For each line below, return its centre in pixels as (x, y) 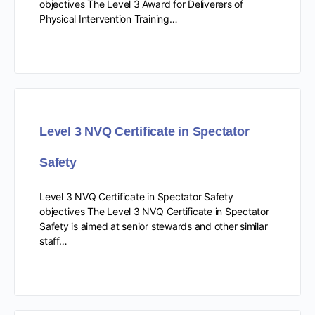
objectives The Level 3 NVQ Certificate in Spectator (154, 211)
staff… (53, 240)
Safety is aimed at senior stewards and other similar (154, 226)
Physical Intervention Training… (109, 18)
